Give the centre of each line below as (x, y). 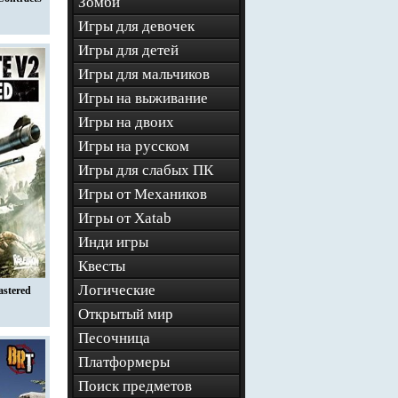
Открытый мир (126, 314)
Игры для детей (128, 50)
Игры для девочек (136, 26)
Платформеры (124, 362)
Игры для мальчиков (144, 74)
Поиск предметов (135, 386)
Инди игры (113, 242)
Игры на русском (134, 146)
